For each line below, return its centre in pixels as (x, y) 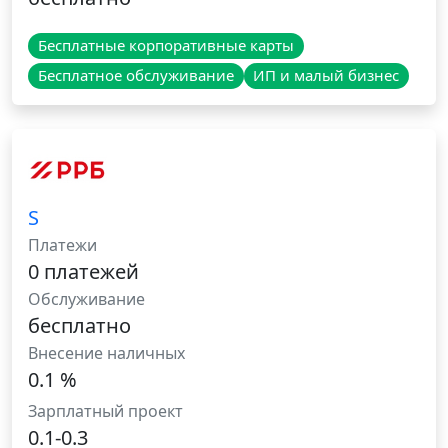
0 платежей (83, 272)
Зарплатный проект (105, 411)
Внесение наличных (106, 353)
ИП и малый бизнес (326, 75)
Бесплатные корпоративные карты (165, 45)
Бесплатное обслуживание (135, 75)
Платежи (62, 245)
